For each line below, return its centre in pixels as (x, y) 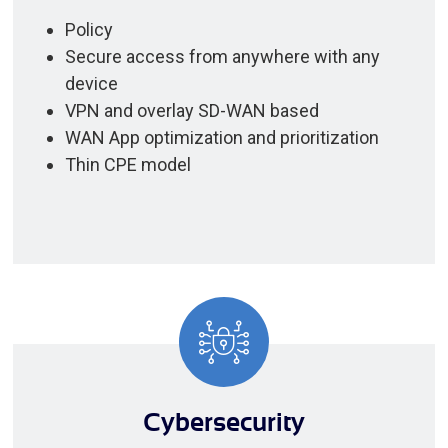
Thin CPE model (127, 164)
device (91, 83)
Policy (88, 29)
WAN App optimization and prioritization (221, 137)
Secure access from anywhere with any (222, 56)
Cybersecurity (224, 421)
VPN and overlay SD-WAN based (191, 110)
